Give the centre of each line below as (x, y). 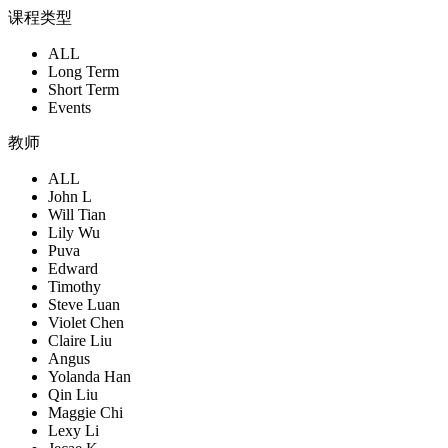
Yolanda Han (89, 376)
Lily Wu (74, 232)
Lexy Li (73, 430)
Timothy (74, 286)
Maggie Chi (85, 412)
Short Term (83, 89)
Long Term (83, 71)
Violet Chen (86, 322)
